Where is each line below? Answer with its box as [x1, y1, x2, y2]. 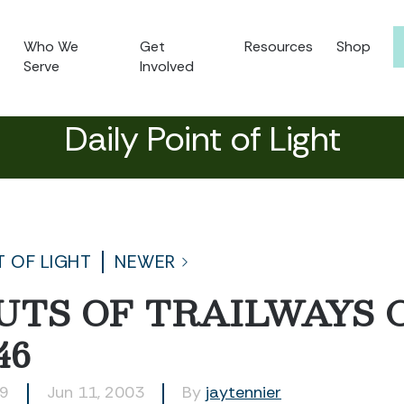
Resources [244, 37, 313, 56]
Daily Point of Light [63, 116, 341, 161]
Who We [23, 37, 79, 56]
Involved [140, 57, 195, 76]
